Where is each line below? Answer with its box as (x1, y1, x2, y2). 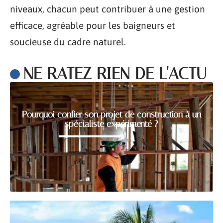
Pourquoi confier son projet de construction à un (22, 109, 201, 120)
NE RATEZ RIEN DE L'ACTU (23, 64, 207, 83)
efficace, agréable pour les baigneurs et (10, 20, 175, 31)
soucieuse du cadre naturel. (10, 36, 126, 47)
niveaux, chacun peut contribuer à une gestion (10, 3, 205, 14)
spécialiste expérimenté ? (65, 118, 158, 129)
